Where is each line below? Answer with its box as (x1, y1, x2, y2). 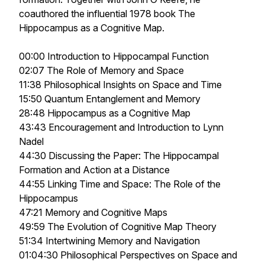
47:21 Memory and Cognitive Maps (19, 206, 167, 218)
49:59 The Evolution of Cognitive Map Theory (19, 221, 216, 232)
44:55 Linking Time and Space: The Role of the (19, 178, 221, 190)
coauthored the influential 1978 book (19, 8, 178, 20)
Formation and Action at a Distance (19, 164, 170, 176)
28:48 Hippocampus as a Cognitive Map (19, 107, 190, 119)
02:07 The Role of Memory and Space (19, 64, 184, 76)
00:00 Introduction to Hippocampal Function (19, 50, 209, 62)
